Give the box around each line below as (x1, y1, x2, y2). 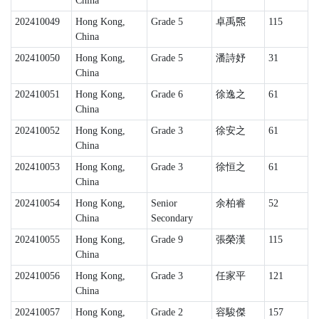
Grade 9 (150, 234, 183, 245)
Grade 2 (150, 307, 183, 318)
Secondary (150, 213, 193, 224)
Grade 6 (150, 89, 183, 100)
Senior (150, 198, 177, 209)
